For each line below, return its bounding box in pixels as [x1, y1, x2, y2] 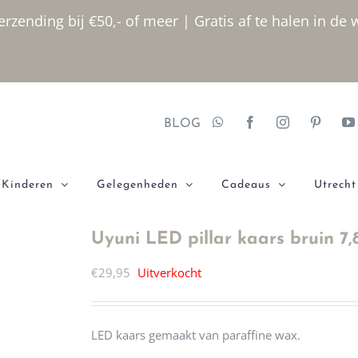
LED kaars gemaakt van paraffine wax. [91, 327, 300, 343]
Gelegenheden [97, 179, 178, 191]
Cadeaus [221, 179, 271, 191]
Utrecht [314, 179, 356, 191]
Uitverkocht [137, 265, 201, 280]
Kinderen [2, 179, 54, 191]
